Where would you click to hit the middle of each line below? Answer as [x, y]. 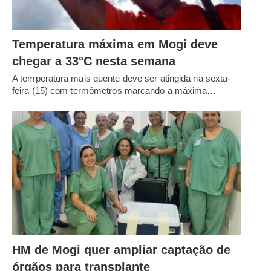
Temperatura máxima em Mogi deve [115, 44]
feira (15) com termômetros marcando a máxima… [114, 90]
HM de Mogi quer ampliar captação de [121, 250]
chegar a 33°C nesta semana [94, 61]
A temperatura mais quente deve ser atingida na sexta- [122, 78]
